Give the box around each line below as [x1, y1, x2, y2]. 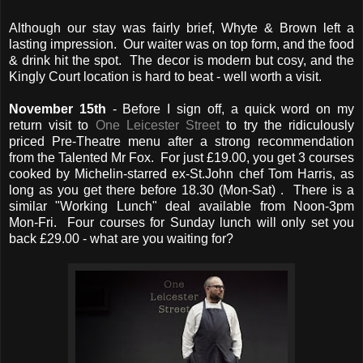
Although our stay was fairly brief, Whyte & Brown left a [9, 20, 354, 35]
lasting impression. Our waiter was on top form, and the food [9, 36, 354, 51]
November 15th [9, 101, 106, 116]
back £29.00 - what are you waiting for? [9, 231, 233, 246]
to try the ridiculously [220, 117, 355, 132]
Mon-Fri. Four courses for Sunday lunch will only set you [9, 215, 354, 229]
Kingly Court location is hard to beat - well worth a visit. [9, 69, 322, 83]
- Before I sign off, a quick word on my [105, 101, 355, 116]
